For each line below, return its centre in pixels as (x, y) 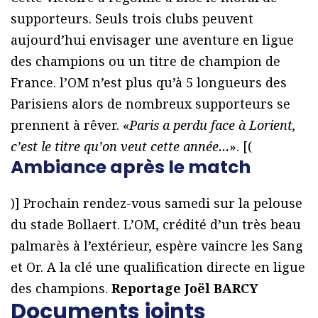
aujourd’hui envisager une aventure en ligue (152, 40)
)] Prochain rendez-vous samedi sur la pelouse (157, 203)
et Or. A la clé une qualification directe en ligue (158, 267)
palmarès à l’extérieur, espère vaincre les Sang (157, 246)
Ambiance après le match (131, 168)
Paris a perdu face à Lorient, (213, 125)
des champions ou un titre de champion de (146, 61)
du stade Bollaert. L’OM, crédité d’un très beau (156, 225)
